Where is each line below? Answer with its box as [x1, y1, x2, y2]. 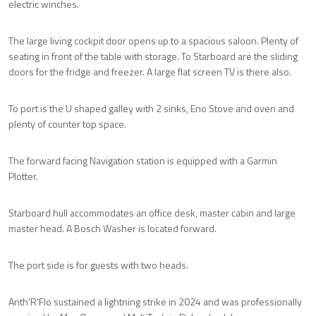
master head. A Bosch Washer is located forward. [8, 220, 217, 236]
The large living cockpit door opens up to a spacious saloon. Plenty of [8, 32, 298, 48]
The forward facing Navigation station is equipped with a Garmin [8, 152, 277, 168]
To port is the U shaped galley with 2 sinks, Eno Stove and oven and [8, 100, 294, 116]
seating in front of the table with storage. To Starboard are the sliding [8, 48, 298, 63]
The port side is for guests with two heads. [8, 257, 188, 272]
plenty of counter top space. [8, 116, 126, 131]
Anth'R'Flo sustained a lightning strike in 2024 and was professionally [8, 293, 302, 309]
